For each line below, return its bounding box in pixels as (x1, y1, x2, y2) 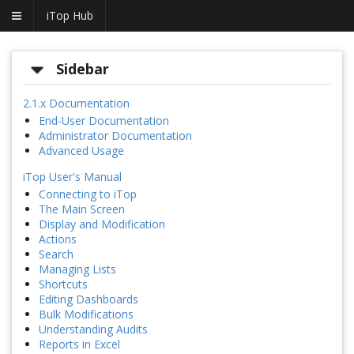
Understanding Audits (39, 322, 148, 337)
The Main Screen (39, 201, 125, 217)
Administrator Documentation (39, 128, 192, 144)
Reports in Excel (39, 337, 120, 352)
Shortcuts (39, 277, 88, 292)
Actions (39, 232, 77, 247)
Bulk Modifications (39, 307, 134, 322)
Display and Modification (39, 217, 165, 232)
